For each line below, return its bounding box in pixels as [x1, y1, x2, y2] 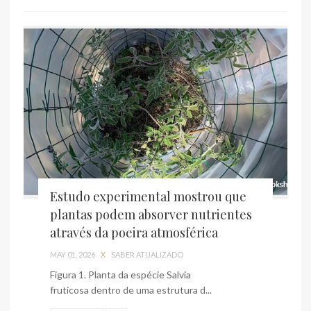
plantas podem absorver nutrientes [50, 205, 252, 223]
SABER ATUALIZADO [111, 249, 183, 259]
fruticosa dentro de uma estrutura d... [50, 283, 212, 296]
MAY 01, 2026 [50, 249, 95, 259]
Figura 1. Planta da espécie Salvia [50, 268, 191, 280]
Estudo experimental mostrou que [50, 187, 246, 205]
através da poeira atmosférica [50, 224, 218, 241]
